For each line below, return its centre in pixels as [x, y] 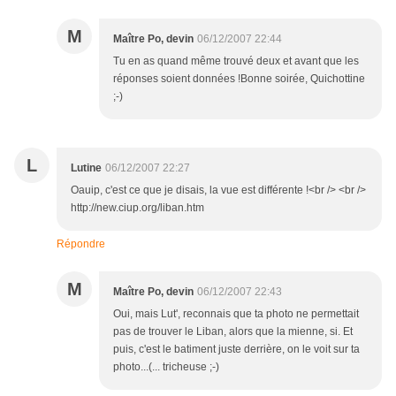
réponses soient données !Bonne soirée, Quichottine [239, 79]
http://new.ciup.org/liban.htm [137, 208]
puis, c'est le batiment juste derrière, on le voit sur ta [236, 350]
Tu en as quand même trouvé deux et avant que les [236, 61]
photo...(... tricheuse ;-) [166, 367]
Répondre [81, 244]
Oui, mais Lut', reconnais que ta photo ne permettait [236, 314]
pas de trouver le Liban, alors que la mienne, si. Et [233, 332]
